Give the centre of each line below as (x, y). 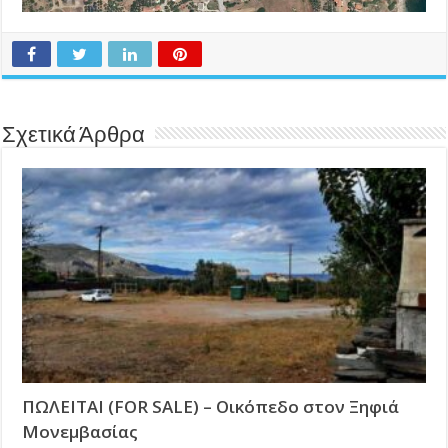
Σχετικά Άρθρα (74, 137)
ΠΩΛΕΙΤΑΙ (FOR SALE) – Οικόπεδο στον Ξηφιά (211, 407)
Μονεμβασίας (80, 432)
